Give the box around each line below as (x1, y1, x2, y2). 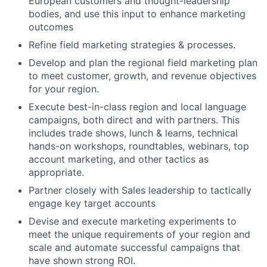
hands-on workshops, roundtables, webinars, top (29, 139, 249, 152)
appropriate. (29, 166, 84, 178)
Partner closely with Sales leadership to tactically (29, 184, 252, 196)
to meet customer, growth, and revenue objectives (29, 69, 256, 82)
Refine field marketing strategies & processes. (29, 38, 235, 51)
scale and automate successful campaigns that (29, 241, 240, 253)
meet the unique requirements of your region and (29, 228, 250, 240)
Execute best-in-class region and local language (29, 100, 246, 113)
